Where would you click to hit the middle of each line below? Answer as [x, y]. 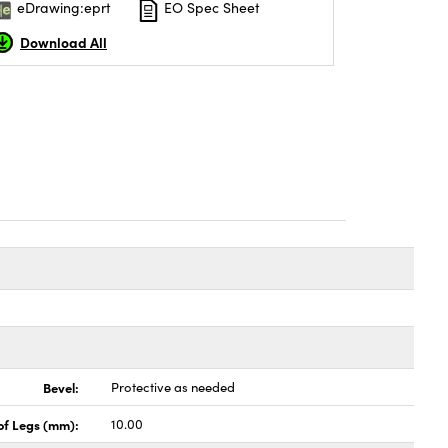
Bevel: [61, 387]
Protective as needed [173, 387]
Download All [63, 41]
